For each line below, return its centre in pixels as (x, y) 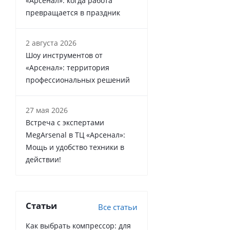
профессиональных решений (78, 80)
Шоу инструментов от (64, 55)
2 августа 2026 (51, 43)
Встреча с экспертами (65, 122)
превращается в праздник (73, 12)
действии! (43, 159)
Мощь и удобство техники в (75, 147)
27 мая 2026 (47, 110)
